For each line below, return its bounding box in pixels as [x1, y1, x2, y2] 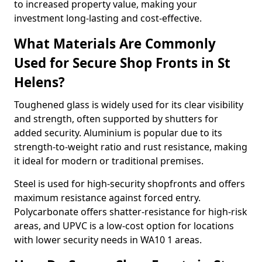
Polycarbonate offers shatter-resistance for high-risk [14, 205, 247, 218]
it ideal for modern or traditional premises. [14, 154, 204, 167]
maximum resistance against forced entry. [14, 191, 201, 204]
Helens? [14, 73, 65, 91]
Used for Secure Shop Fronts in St [14, 54, 230, 72]
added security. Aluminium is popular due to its [14, 126, 222, 139]
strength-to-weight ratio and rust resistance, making [14, 140, 247, 153]
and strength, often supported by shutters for [14, 112, 218, 125]
